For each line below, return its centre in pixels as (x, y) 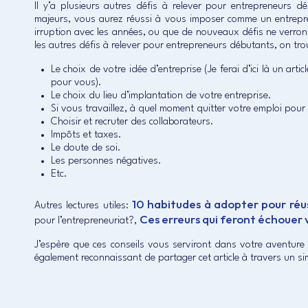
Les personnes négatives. (106, 161)
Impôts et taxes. (86, 135)
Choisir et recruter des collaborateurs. (132, 122)
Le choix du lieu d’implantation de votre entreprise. (161, 96)
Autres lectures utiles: (84, 206)
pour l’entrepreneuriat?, (87, 221)
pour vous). (76, 83)
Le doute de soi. (86, 148)
